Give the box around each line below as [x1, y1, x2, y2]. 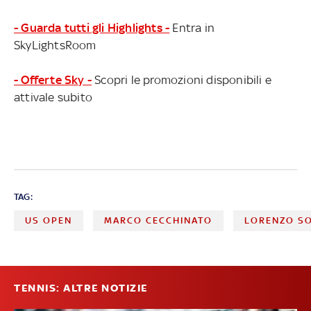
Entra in [169, 20, 215, 35]
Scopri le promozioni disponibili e [92, 72, 271, 87]
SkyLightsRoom [14, 37, 96, 52]
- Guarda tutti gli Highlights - [14, 20, 170, 35]
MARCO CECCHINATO [104, 215, 213, 226]
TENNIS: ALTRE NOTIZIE [14, 281, 148, 294]
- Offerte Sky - [14, 72, 92, 87]
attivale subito [14, 90, 92, 104]
